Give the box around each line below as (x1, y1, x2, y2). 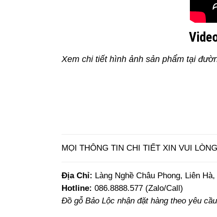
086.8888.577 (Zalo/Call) (94, 183, 183, 193)
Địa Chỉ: (62, 170, 93, 180)
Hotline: (62, 183, 94, 193)
